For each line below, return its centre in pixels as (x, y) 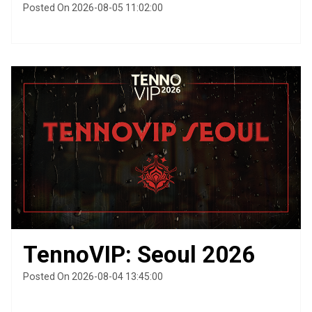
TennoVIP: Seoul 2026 (139, 255)
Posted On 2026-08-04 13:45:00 (93, 277)
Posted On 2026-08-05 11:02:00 (93, 8)
